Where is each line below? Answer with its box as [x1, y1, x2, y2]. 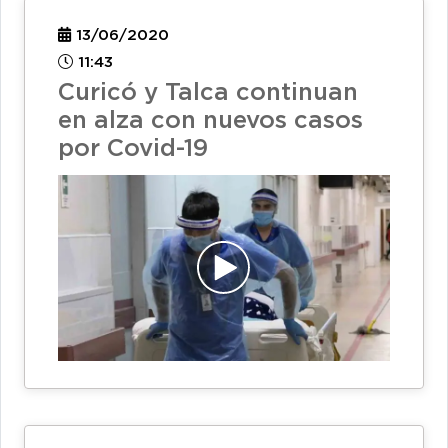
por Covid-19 [58, 138, 208, 161]
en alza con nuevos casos [58, 110, 363, 133]
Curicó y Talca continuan [58, 82, 358, 105]
